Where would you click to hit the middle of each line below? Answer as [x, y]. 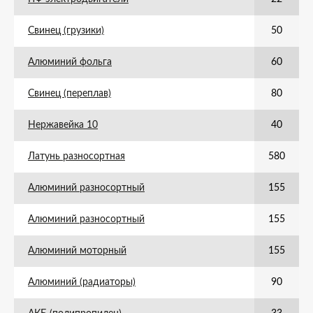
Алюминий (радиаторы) [82, 282]
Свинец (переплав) [70, 94]
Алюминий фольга [70, 62]
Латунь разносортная [77, 156]
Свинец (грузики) [66, 31]
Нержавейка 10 [63, 125]
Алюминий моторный [77, 251]
